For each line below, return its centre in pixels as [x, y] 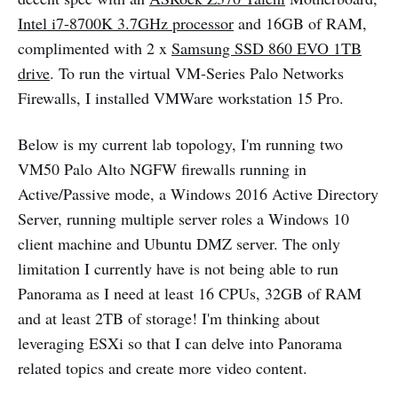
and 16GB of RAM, [300, 24]
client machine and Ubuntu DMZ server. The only [179, 244]
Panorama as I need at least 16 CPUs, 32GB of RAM [190, 294]
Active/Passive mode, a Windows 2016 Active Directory [198, 194]
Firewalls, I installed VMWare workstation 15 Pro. [181, 98]
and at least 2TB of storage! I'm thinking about [169, 318]
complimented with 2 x [95, 48]
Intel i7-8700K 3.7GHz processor [126, 24]
